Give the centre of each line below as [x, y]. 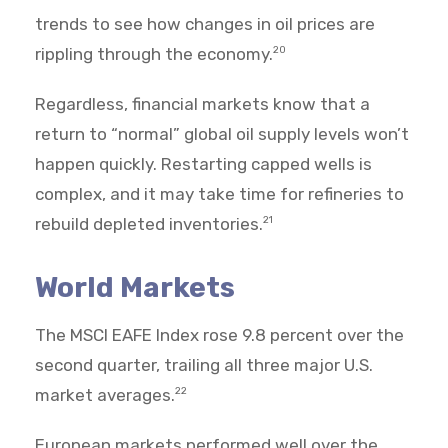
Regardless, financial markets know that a [202, 104]
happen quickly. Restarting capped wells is [203, 164]
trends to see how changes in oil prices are [205, 24]
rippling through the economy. [154, 54]
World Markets [135, 288]
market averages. [105, 395]
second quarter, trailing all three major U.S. [204, 365]
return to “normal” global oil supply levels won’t [222, 134]
